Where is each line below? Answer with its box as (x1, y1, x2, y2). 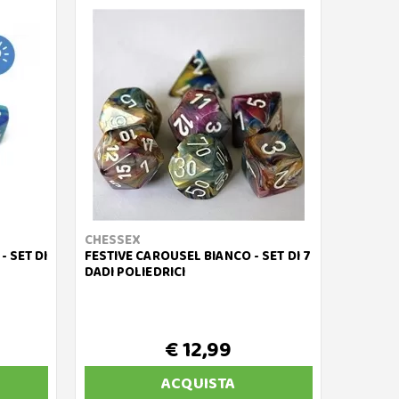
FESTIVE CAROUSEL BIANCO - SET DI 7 (84, 246, 311, 267)
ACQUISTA (161, 371, 236, 396)
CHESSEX (84, 230, 142, 251)
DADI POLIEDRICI (84, 262, 186, 283)
